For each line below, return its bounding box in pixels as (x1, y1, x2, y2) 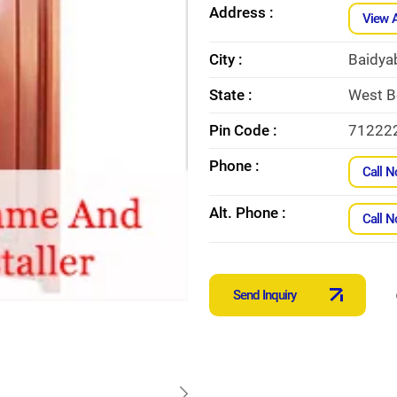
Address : (209, 3, 274, 21)
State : (209, 85, 253, 104)
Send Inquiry (233, 286, 297, 303)
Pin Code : (209, 121, 277, 139)
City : (209, 50, 243, 68)
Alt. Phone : (209, 203, 286, 222)
